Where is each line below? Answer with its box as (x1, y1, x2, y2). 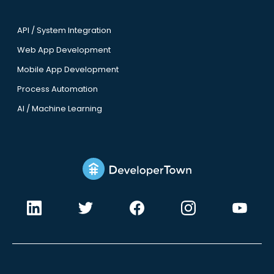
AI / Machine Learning (17, 103, 102, 115)
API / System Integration (17, 24, 111, 37)
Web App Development (17, 44, 111, 56)
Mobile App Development (17, 64, 119, 76)
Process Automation (17, 83, 98, 95)
